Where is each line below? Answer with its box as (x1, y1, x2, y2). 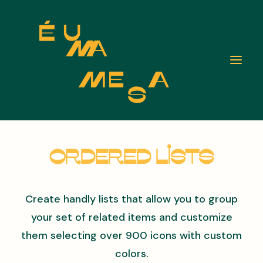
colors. (114, 247, 149, 261)
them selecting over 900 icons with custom (21, 228, 242, 242)
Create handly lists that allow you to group (25, 192, 238, 206)
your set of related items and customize (31, 210, 232, 224)
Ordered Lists (49, 146, 214, 169)
